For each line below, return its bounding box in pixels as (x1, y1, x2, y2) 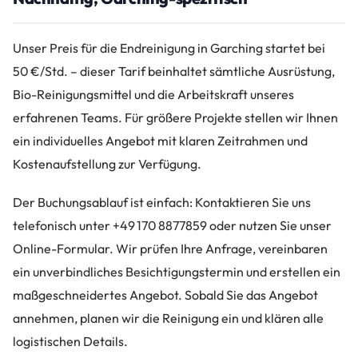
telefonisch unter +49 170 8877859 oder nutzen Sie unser (13, 217, 332, 233)
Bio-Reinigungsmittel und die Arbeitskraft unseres (13, 86, 294, 102)
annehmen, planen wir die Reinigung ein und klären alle (13, 309, 324, 326)
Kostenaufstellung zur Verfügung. (13, 155, 201, 172)
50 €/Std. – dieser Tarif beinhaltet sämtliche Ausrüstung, (13, 62, 335, 79)
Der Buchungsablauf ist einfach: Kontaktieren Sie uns (13, 193, 311, 210)
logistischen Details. (13, 332, 128, 349)
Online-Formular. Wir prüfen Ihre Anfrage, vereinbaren (13, 240, 328, 257)
